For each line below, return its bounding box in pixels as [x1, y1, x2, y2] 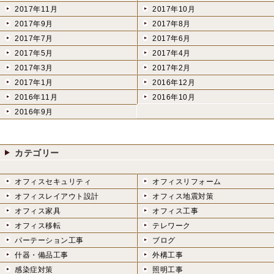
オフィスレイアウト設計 [15, 192, 99, 201]
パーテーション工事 [15, 236, 84, 245]
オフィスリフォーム [152, 177, 221, 187]
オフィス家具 [15, 207, 61, 216]
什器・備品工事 [15, 251, 68, 260]
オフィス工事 [152, 207, 198, 216]
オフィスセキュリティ [15, 177, 91, 187]
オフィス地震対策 [152, 192, 213, 201]
